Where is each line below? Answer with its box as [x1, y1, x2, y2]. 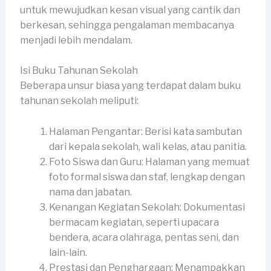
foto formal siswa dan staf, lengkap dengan [48, 171, 245, 183]
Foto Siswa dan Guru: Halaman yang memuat [48, 155, 250, 168]
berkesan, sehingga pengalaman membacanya [19, 19, 234, 31]
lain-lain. [48, 246, 87, 258]
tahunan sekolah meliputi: [19, 95, 139, 107]
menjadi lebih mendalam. [19, 34, 132, 46]
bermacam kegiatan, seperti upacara [48, 216, 219, 228]
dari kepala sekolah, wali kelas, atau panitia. [48, 140, 247, 152]
